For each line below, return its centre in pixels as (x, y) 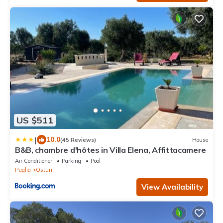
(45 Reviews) (78, 140)
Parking (71, 161)
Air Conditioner (34, 161)
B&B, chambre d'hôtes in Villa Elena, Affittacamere (111, 150)
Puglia (23, 170)
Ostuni (45, 170)
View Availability (172, 187)
